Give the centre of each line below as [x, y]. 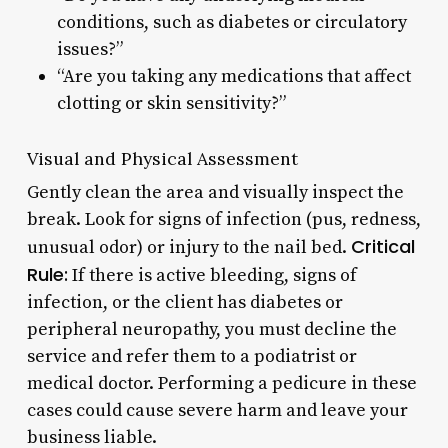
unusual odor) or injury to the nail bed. [188, 247]
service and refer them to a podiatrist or [191, 356]
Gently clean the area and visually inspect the [215, 192]
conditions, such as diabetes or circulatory [231, 22]
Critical [382, 246]
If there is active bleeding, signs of [212, 275]
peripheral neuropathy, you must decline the [211, 329]
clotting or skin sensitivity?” [171, 103]
